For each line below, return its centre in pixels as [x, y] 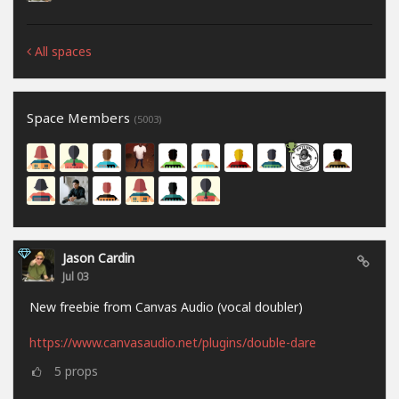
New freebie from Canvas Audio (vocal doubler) [166, 307]
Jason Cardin [98, 258]
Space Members [80, 118]
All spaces [61, 52]
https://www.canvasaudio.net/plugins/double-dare [173, 343]
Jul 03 [76, 277]
